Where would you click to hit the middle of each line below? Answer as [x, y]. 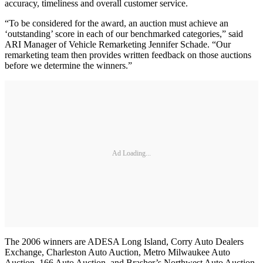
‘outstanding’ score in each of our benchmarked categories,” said [124, 33]
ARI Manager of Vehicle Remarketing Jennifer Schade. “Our [118, 44]
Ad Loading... [131, 154]
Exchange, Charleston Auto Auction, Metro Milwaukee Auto [117, 252]
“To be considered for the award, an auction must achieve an [117, 23]
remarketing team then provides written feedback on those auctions [128, 55]
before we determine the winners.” [68, 65]
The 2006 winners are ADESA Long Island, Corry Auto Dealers [124, 241]
